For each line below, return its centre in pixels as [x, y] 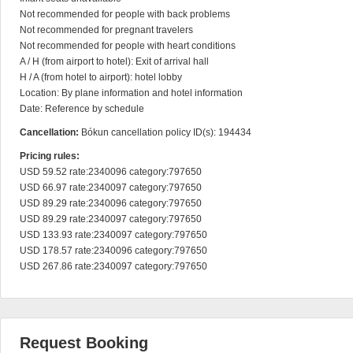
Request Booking [84, 343]
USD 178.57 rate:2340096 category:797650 [113, 251]
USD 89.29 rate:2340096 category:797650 [111, 203]
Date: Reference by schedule [82, 109]
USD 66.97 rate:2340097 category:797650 [111, 188]
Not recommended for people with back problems [125, 14]
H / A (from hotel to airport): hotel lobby [101, 77]
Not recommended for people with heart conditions [128, 46]
